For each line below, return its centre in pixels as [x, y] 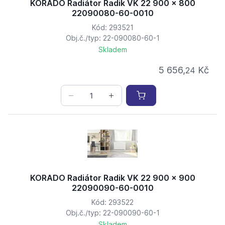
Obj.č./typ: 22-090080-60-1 [113, 38]
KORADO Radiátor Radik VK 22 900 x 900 [113, 178]
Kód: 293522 [113, 202]
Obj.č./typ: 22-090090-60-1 [113, 213]
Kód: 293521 [113, 28]
